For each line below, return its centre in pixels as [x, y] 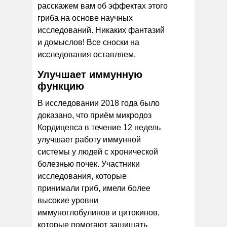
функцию [61, 86]
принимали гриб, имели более [94, 188]
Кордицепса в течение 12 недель [99, 127]
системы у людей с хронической [98, 152]
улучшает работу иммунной [89, 139]
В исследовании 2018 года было [99, 103]
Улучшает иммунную [90, 74]
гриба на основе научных [85, 18]
